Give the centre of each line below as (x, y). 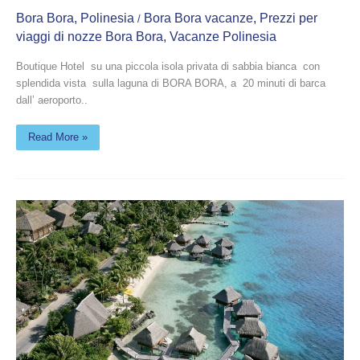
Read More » (58, 137)
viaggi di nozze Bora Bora (90, 37)
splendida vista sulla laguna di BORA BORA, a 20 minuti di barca (171, 84)
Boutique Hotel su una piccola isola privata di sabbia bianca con (168, 67)
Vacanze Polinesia (223, 37)
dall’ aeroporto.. (52, 100)
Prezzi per (288, 18)
